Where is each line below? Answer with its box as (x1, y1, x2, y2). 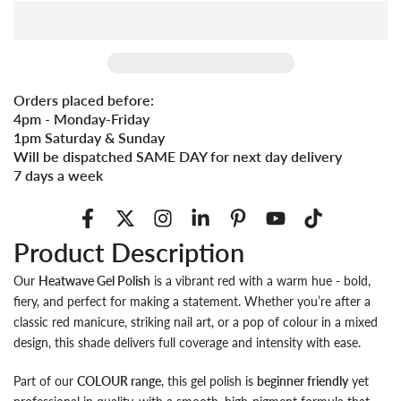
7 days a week (13, 166, 103, 183)
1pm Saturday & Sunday (13, 129, 165, 146)
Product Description (13, 235, 244, 268)
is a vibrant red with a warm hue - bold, (150, 272, 371, 288)
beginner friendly (257, 372, 348, 388)
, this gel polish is (161, 372, 257, 388)
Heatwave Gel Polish (38, 272, 150, 288)
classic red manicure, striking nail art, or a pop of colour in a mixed (13, 313, 378, 329)
